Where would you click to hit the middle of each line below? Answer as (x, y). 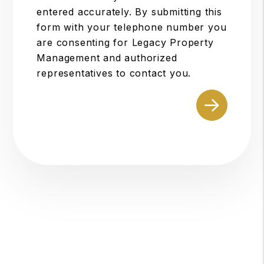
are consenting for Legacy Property (125, 42)
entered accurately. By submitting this (129, 12)
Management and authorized (107, 58)
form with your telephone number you (132, 27)
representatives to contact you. (114, 73)
